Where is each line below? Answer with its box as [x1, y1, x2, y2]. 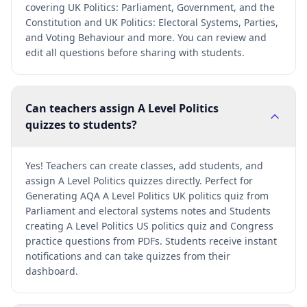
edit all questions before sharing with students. [25, 46, 245, 59]
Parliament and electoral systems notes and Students [25, 204, 271, 217]
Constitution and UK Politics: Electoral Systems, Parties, [25, 16, 278, 29]
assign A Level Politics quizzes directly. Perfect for [25, 174, 253, 187]
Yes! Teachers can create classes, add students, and [25, 159, 263, 172]
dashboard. [25, 265, 78, 278]
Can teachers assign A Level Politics [25, 101, 219, 116]
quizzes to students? [25, 117, 137, 132]
